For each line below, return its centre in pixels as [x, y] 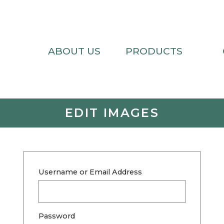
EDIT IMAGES [112, 112]
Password [57, 216]
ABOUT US [74, 51]
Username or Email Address [90, 172]
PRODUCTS [154, 51]
